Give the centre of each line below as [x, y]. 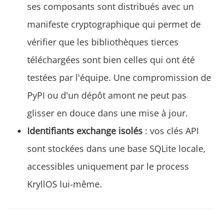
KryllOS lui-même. [65, 184]
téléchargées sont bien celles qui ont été [111, 60]
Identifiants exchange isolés [85, 131]
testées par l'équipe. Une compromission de [119, 78]
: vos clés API [171, 131]
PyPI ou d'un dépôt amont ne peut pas [107, 95]
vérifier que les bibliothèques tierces [103, 42]
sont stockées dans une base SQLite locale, [116, 149]
